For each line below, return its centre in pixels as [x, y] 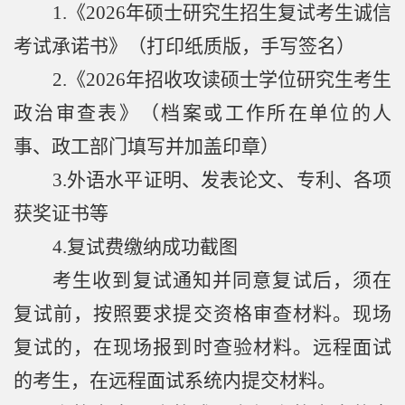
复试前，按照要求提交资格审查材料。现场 [202, 314]
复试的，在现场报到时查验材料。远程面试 [202, 348]
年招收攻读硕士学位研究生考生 [259, 80]
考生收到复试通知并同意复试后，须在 [222, 281]
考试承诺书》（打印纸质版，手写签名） [184, 47]
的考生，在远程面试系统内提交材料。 [175, 381]
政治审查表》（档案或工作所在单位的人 [202, 113]
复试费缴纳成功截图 [152, 247]
